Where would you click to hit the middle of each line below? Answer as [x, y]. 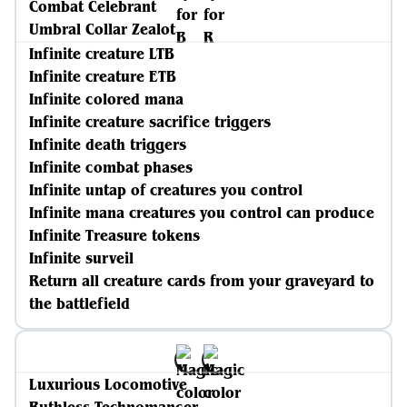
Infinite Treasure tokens [114, 235]
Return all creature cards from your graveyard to [202, 281]
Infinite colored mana [106, 99]
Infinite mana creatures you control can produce [202, 213]
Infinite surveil [81, 258]
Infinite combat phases [111, 167]
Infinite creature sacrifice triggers [150, 122]
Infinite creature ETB [103, 76]
